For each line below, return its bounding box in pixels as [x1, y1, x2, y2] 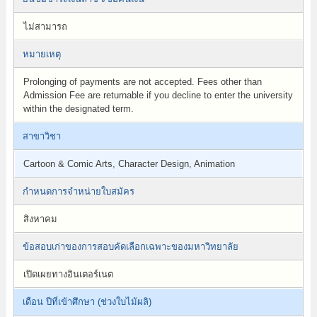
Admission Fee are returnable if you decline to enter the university [23, 90, 293, 100]
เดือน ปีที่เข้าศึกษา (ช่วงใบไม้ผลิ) [22, 296, 151, 307]
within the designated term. [23, 103, 134, 114]
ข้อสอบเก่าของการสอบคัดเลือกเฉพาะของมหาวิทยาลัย [22, 241, 238, 252]
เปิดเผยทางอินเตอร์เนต [23, 269, 113, 279]
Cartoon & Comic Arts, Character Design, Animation [23, 158, 235, 169]
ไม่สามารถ [23, 21, 67, 32]
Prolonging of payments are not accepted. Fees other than [23, 76, 262, 87]
